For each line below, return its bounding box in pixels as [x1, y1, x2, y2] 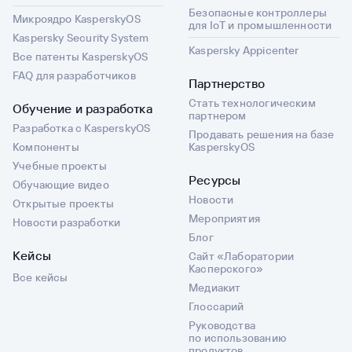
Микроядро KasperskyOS [13, 11, 141, 26]
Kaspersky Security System [13, 30, 149, 45]
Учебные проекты [13, 158, 107, 173]
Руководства [189, 317, 255, 332]
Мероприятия [189, 211, 260, 225]
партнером [189, 108, 247, 123]
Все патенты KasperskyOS [13, 49, 148, 64]
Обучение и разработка [13, 100, 152, 116]
